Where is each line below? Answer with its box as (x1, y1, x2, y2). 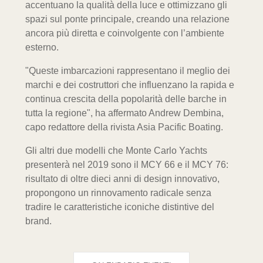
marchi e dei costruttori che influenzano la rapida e (25, 79, 234, 90)
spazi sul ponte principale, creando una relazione (25, 14, 230, 24)
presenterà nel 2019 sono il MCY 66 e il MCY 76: (25, 159, 228, 170)
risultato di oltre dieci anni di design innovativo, (25, 173, 220, 184)
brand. (25, 215, 52, 226)
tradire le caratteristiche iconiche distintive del (25, 201, 214, 212)
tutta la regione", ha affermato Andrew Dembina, (25, 107, 224, 118)
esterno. (25, 42, 59, 52)
